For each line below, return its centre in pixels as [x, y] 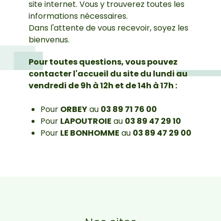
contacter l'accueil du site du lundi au [108, 74]
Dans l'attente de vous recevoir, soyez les [109, 28]
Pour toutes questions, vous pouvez [103, 62]
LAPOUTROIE [86, 121]
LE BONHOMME [90, 133]
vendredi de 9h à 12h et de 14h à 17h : [103, 85]
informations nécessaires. [78, 16]
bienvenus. [49, 39]
